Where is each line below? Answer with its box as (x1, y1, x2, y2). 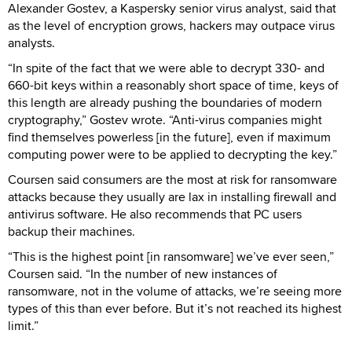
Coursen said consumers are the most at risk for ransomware (8, 170, 337, 189)
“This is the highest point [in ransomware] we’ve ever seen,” (8, 247, 334, 266)
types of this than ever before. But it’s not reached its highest (8, 299, 342, 317)
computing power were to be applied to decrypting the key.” (8, 145, 337, 163)
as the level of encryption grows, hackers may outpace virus (8, 16, 335, 35)
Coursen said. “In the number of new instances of (8, 264, 277, 283)
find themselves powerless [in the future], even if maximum (8, 127, 331, 146)
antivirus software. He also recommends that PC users (8, 204, 302, 223)
